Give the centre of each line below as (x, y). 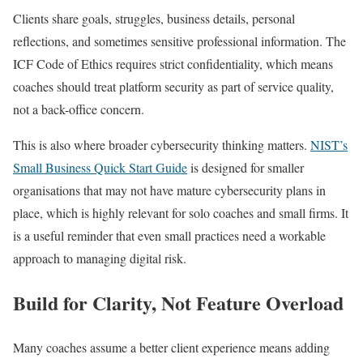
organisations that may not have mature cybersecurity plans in (169, 190)
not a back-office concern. (81, 109)
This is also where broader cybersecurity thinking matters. (162, 144)
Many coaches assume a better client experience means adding (171, 347)
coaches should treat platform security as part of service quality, (173, 86)
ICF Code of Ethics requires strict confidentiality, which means (173, 63)
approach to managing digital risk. (102, 258)
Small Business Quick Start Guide (100, 167)
